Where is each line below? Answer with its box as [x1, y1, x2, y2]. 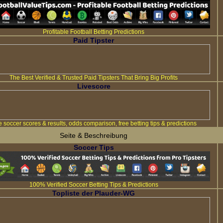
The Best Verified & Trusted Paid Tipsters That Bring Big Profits [9, 74, 178, 81]
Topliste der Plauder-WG [52, 189, 135, 197]
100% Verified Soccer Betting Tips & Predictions [29, 181, 158, 188]
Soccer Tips [73, 143, 114, 151]
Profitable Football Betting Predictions [43, 28, 144, 35]
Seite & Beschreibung [60, 131, 127, 139]
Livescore [77, 82, 111, 90]
